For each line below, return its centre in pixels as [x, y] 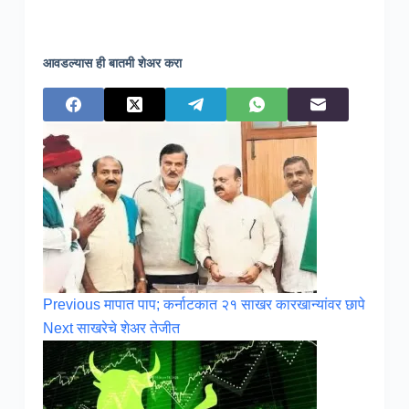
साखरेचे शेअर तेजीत [128, 328]
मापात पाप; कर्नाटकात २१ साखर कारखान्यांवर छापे [234, 304]
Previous [73, 304]
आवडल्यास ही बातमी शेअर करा [112, 63]
